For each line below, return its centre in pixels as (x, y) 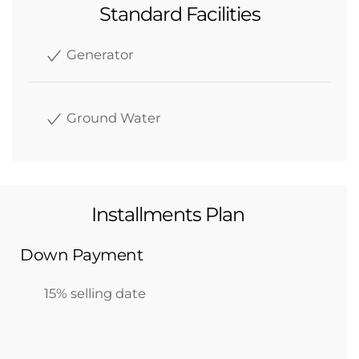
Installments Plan (167, 214)
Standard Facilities (179, 14)
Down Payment (81, 255)
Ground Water (112, 118)
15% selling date (95, 293)
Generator (99, 54)
